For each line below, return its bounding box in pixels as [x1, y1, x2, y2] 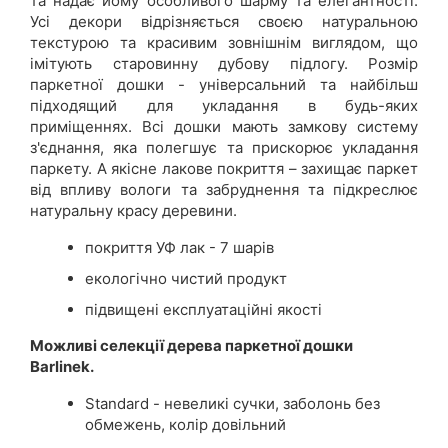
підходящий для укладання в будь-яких [30, 95, 418, 115]
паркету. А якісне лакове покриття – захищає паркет [30, 158, 418, 178]
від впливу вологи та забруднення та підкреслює [30, 179, 418, 199]
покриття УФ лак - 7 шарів [85, 237, 274, 257]
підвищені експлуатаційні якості [85, 299, 322, 319]
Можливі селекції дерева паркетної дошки [30, 335, 353, 355]
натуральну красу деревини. [30, 200, 237, 220]
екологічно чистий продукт [85, 268, 287, 288]
